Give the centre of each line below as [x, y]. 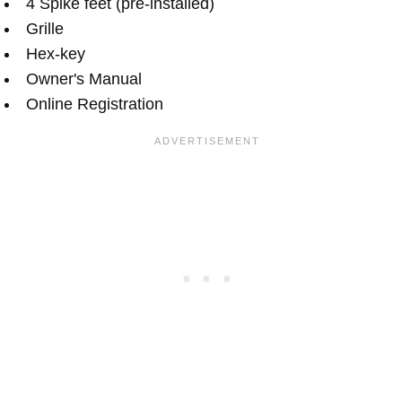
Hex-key [56, 54]
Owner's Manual [84, 79]
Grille [45, 29]
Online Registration [95, 105]
